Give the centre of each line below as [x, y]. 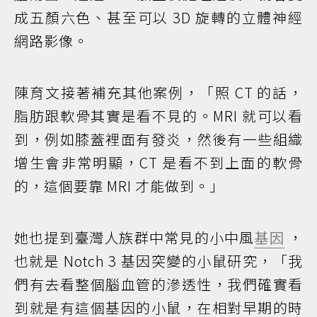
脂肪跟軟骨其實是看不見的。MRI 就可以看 [158, 116]
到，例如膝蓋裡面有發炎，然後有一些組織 [158, 139]
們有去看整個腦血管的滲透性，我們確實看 [158, 284]
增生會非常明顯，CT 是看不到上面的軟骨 [158, 163]
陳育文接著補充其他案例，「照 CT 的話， [158, 93]
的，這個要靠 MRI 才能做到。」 [119, 186]
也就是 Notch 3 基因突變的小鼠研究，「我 [158, 261]
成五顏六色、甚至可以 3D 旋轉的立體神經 [158, 18]
